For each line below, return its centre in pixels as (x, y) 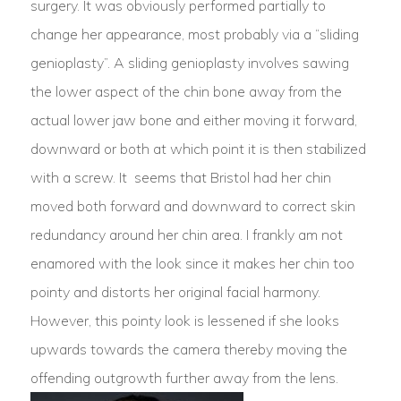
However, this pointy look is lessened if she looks (184, 320)
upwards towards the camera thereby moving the (188, 349)
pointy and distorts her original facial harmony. (175, 292)
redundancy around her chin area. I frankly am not (186, 235)
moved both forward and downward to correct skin (192, 206)
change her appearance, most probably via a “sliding (194, 34)
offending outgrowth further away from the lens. (184, 378)
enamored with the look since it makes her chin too (192, 263)
